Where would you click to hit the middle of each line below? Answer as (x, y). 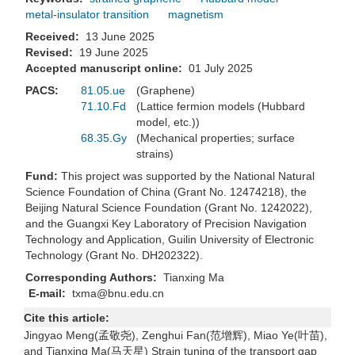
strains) (158, 154)
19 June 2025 (120, 53)
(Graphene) (169, 91)
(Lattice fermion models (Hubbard (221, 107)
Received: (54, 37)
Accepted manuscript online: (105, 69)
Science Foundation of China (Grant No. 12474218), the (166, 192)
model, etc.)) (171, 122)
